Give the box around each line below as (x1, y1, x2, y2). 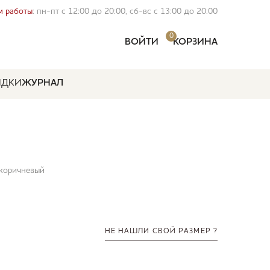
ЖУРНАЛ (22, 78, 63, 88)
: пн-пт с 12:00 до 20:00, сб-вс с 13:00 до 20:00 (33, 7, 218, 16)
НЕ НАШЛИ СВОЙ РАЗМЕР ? (104, 228, 218, 235)
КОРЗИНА (173, 37, 218, 47)
